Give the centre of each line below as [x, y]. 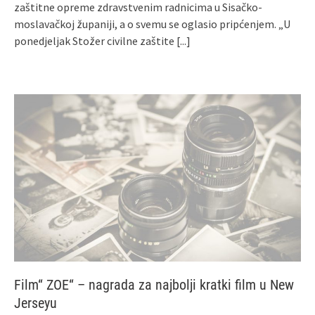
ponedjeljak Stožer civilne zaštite [95, 40]
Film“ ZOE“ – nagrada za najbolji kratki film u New [154, 285]
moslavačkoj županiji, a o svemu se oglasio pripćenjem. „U [152, 24]
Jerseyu [36, 303]
